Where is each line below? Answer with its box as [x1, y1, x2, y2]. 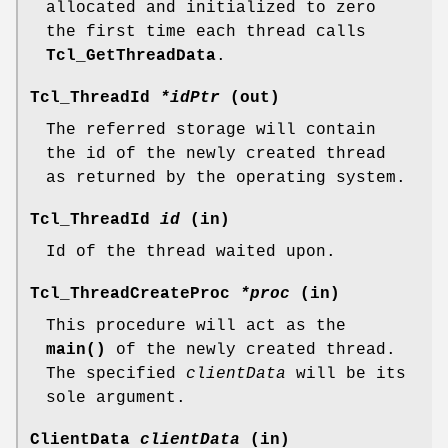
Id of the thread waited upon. [46, 242, 336, 261]
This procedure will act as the [46, 316, 346, 335]
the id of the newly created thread [46, 144, 386, 163]
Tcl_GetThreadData [46, 46, 216, 65]
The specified [46, 364, 186, 383]
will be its [286, 364, 406, 383]
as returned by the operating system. [46, 168, 406, 187]
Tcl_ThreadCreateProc [30, 284, 240, 303]
